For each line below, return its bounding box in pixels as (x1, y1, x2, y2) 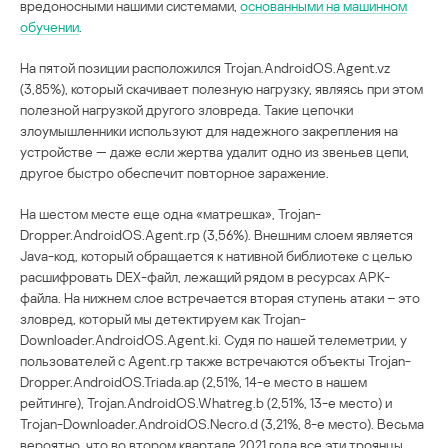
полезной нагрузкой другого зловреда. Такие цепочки (20, 101, 353, 119)
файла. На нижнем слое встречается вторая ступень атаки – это (20, 289, 420, 307)
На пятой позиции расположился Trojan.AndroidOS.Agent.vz (20, 59, 391, 77)
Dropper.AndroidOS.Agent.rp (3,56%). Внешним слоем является (20, 226, 413, 244)
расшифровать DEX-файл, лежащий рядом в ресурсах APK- (20, 268, 390, 286)
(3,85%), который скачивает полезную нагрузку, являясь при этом (20, 80, 423, 98)
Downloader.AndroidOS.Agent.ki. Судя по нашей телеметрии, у (20, 331, 407, 349)
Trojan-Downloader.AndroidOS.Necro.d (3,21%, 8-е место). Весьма (20, 415, 424, 433)
